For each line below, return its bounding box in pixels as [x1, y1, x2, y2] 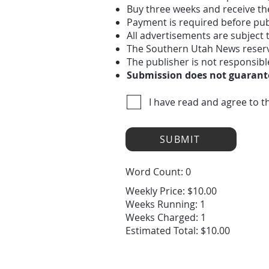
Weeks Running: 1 [125, 198, 205, 211]
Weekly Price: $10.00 [125, 184, 217, 198]
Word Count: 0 [125, 165, 191, 178]
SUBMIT [159, 133, 201, 146]
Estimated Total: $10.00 [125, 224, 230, 237]
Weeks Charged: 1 [125, 211, 206, 224]
